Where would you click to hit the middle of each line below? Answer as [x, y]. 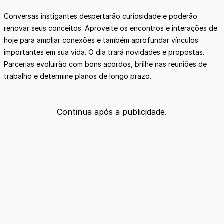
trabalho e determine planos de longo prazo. [79, 76]
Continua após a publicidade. [112, 112]
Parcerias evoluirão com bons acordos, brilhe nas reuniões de [105, 64]
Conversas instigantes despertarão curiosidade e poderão [101, 16]
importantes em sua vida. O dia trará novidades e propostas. [104, 52]
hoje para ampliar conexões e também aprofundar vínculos [101, 40]
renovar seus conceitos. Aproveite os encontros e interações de [111, 28]
